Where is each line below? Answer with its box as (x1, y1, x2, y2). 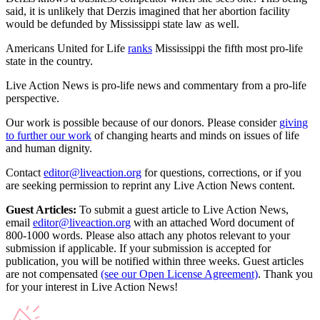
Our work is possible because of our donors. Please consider (6, 116, 276, 129)
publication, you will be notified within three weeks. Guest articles (6, 254, 304, 267)
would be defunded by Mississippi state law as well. (6, 17, 239, 30)
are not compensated (6, 267, 98, 280)
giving (279, 116, 308, 129)
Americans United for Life (6, 41, 128, 54)
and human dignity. (6, 141, 92, 154)
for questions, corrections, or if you (144, 166, 301, 179)
